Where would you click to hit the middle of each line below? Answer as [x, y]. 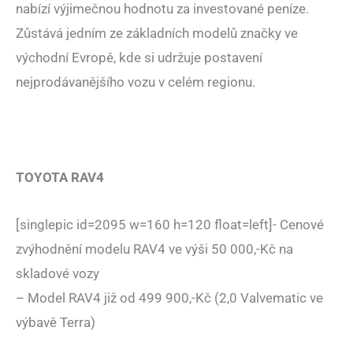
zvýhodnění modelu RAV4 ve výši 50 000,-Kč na [154, 249]
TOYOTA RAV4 [60, 177]
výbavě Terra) [56, 323]
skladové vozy [58, 274]
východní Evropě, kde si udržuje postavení [139, 57]
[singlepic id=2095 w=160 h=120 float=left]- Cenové [170, 225]
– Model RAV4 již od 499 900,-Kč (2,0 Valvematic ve [169, 298]
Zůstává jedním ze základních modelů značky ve [157, 33]
